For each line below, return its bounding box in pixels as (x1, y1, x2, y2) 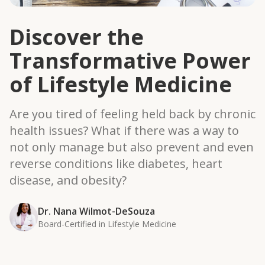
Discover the (9, 22, 144, 51)
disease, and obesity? (9, 172, 127, 188)
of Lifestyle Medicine (9, 70, 232, 99)
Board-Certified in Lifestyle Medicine (38, 218, 176, 230)
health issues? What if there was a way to (9, 122, 239, 138)
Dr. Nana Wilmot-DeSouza (38, 205, 155, 218)
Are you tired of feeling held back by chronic (9, 106, 256, 122)
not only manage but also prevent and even (9, 139, 254, 155)
